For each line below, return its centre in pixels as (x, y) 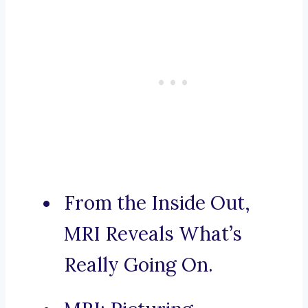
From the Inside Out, (157, 203)
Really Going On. (139, 265)
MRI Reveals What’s (153, 234)
